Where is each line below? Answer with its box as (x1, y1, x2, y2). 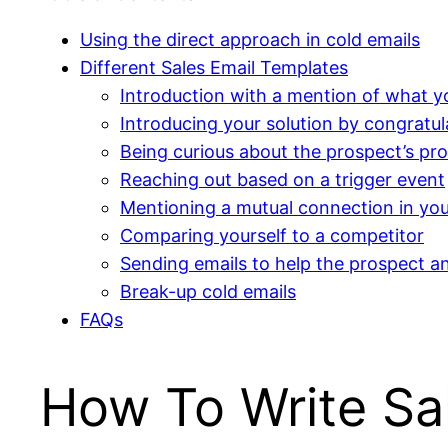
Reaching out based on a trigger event (120, 169, 445, 191)
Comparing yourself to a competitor (120, 225, 424, 247)
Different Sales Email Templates (80, 57, 348, 79)
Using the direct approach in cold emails (80, 29, 420, 51)
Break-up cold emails (120, 281, 296, 303)
